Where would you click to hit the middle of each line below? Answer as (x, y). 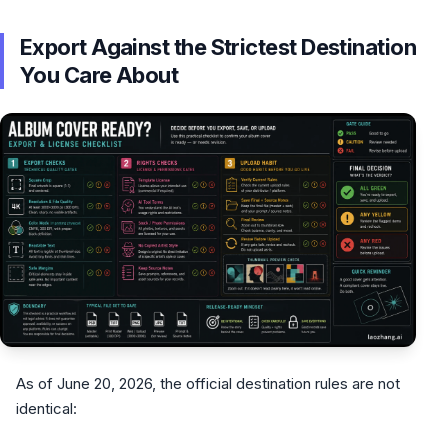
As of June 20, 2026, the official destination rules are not (208, 383)
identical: (46, 408)
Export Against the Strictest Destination (218, 47)
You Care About (99, 75)
